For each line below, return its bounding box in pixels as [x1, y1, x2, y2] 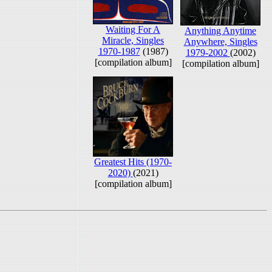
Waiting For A [106, 24, 160, 35]
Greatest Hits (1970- [94, 157, 172, 167]
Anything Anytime [185, 25, 256, 36]
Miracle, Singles [102, 35, 164, 46]
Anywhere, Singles [183, 36, 257, 47]
